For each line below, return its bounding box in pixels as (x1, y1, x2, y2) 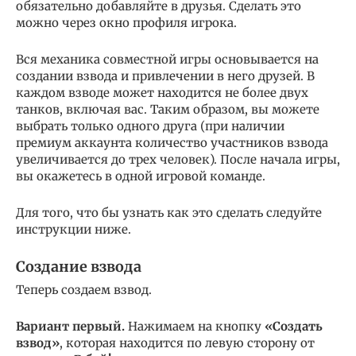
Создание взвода (16, 257, 141, 276)
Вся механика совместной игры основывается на (16, 51, 319, 67)
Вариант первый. (16, 318, 125, 334)
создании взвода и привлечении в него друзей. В (16, 68, 315, 83)
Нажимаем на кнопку (125, 318, 265, 334)
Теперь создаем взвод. (16, 281, 152, 297)
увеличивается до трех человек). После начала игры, (16, 151, 340, 167)
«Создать (265, 318, 323, 334)
